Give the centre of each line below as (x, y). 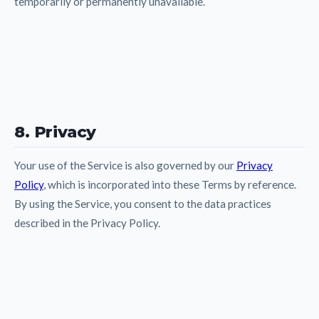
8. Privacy (55, 131)
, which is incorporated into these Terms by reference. (170, 184)
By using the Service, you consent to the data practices (143, 203)
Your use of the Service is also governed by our (125, 165)
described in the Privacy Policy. (87, 223)
